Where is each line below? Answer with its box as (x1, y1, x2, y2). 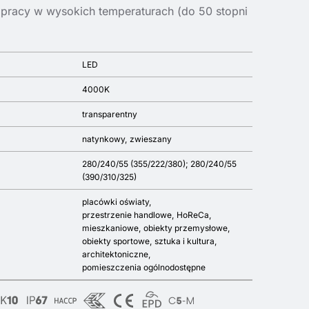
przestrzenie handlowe (82, 210, 172, 220)
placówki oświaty (82, 197, 149, 207)
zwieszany (129, 134, 172, 144)
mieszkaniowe (82, 223, 139, 233)
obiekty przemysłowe (143, 223, 228, 233)
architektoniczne (82, 249, 148, 259)
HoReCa (176, 210, 209, 220)
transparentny (82, 109, 137, 119)
